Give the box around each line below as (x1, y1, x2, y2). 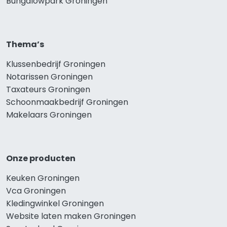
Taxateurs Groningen (6, 84, 90, 96)
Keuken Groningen (6, 172, 80, 184)
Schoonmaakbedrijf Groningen (6, 96, 128, 108)
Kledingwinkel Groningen (6, 198, 104, 210)
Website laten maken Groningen (6, 210, 136, 222)
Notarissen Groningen (6, 71, 93, 83)
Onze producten (6, 153, 75, 165)
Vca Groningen (6, 185, 66, 197)
